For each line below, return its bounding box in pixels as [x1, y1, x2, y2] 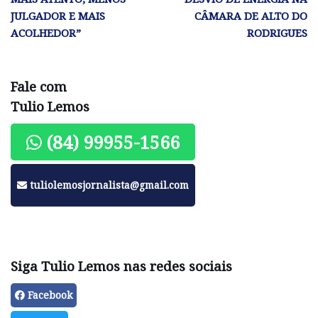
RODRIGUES [247, 26, 307, 40]
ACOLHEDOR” [11, 26, 81, 40]
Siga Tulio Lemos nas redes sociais [11, 257, 232, 275]
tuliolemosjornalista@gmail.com [30, 178, 189, 192]
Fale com [11, 77, 67, 96]
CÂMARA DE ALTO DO [194, 9, 307, 23]
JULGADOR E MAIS [11, 9, 105, 23]
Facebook [25, 288, 72, 302]
